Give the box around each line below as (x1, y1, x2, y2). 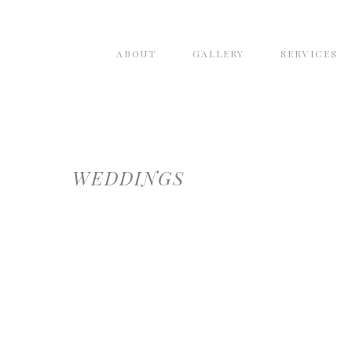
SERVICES (280, 47, 338, 60)
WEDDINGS (72, 165, 185, 190)
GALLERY (192, 47, 244, 60)
